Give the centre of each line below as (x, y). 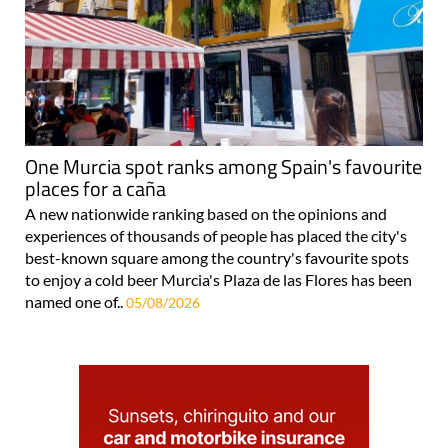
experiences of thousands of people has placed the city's (216, 235)
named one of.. (75, 301)
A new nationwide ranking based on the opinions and (206, 213)
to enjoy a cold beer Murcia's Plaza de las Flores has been (218, 279)
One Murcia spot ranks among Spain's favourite (223, 166)
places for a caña (95, 188)
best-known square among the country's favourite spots (217, 257)
